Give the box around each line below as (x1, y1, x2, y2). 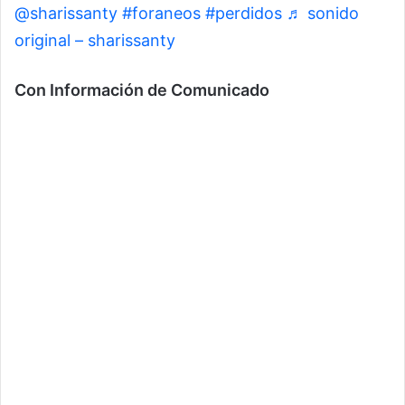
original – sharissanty (14, 31, 175, 50)
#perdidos (205, 4, 282, 23)
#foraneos (122, 4, 201, 23)
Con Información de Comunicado (14, 80, 269, 99)
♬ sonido (287, 4, 359, 23)
